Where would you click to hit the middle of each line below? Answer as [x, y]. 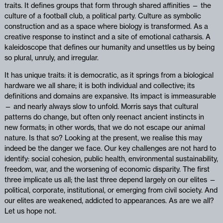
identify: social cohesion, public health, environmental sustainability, [111, 159]
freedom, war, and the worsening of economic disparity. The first [107, 169]
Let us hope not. [30, 211]
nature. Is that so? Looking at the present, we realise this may [103, 138]
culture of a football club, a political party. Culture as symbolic [103, 16]
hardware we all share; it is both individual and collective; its [99, 85]
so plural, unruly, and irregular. [51, 57]
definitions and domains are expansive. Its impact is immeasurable [110, 96]
